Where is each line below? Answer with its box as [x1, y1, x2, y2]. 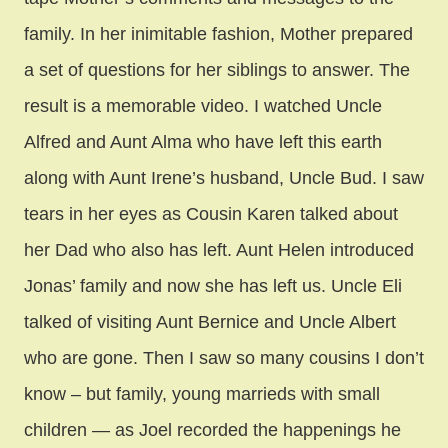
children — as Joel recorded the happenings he [24, 419, 401, 440]
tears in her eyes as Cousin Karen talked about [24, 203, 398, 224]
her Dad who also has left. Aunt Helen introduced [24, 239, 414, 260]
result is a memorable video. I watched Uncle [24, 95, 382, 116]
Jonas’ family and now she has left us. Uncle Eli [24, 275, 402, 296]
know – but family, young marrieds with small [24, 383, 380, 404]
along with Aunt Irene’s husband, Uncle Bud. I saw [24, 167, 424, 188]
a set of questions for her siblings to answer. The [24, 59, 410, 80]
